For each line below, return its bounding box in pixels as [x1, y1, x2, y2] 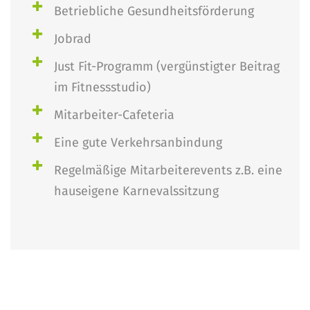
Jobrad [54, 31, 91, 46]
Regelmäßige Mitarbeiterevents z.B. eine [54, 163, 282, 178]
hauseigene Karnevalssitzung [54, 183, 219, 199]
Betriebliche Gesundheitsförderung [54, 3, 254, 19]
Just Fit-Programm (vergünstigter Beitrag [54, 59, 280, 74]
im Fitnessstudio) [54, 80, 151, 95]
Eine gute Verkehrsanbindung [54, 135, 222, 150]
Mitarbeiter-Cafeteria [54, 107, 174, 122]
